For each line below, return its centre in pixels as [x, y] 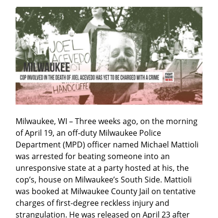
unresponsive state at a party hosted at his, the [102, 168]
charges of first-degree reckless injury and [92, 203]
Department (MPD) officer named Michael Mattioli [107, 145]
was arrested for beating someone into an [93, 156]
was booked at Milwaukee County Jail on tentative [106, 191]
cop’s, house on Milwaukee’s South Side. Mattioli [104, 180]
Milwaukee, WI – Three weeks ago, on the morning [107, 121]
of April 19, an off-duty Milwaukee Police [88, 133]
